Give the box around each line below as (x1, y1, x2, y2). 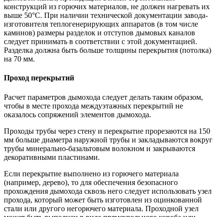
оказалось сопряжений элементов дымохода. (4, 110, 151, 119)
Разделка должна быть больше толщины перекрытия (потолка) (4, 46, 211, 55)
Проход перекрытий (4, 74, 74, 82)
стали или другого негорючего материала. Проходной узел (4, 204, 199, 213)
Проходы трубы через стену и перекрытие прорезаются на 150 (4, 126, 210, 135)
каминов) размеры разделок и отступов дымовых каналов (4, 29, 195, 37)
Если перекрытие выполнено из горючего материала (4, 169, 179, 178)
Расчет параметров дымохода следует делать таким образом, (4, 93, 203, 101)
